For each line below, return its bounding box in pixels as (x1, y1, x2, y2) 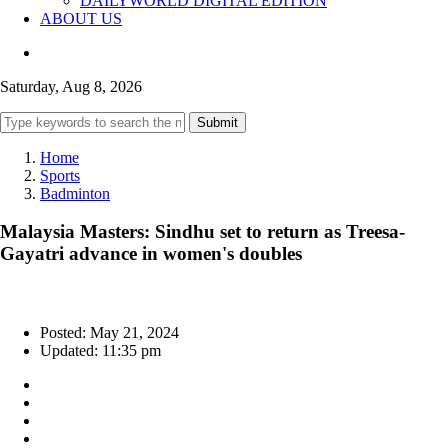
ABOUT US (40, 9, 122, 27)
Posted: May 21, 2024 (40, 324, 179, 342)
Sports (40, 166, 80, 184)
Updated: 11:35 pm (40, 342, 161, 360)
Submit (197, 114, 238, 130)
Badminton (40, 184, 110, 202)
